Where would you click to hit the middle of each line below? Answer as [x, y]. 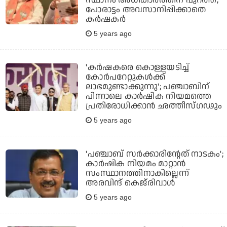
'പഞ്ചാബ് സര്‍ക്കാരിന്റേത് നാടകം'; [155, 154]
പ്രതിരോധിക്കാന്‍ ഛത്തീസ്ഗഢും [154, 106]
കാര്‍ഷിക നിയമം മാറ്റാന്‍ [136, 163]
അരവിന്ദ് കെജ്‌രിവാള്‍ [130, 183]
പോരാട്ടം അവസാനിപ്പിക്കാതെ [146, 9]
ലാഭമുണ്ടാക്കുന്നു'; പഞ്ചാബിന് [148, 86]
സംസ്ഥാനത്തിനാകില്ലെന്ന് [137, 173]
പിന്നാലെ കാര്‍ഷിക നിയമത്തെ [149, 96]
